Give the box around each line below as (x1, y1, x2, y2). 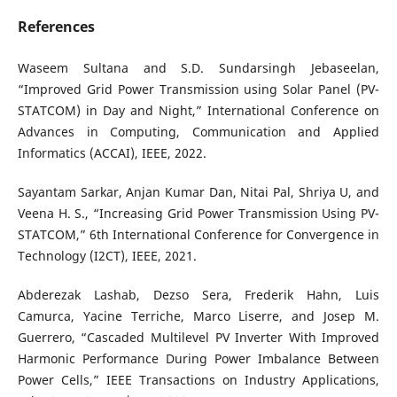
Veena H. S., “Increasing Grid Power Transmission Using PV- (17, 205, 380, 222)
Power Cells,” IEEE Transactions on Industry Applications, (17, 371, 380, 389)
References (17, 17, 95, 37)
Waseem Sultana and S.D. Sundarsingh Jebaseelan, (17, 59, 380, 77)
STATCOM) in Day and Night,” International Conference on (17, 102, 380, 120)
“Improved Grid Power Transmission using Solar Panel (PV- (17, 81, 380, 98)
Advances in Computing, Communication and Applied (17, 123, 380, 141)
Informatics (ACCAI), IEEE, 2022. (17, 144, 206, 162)
